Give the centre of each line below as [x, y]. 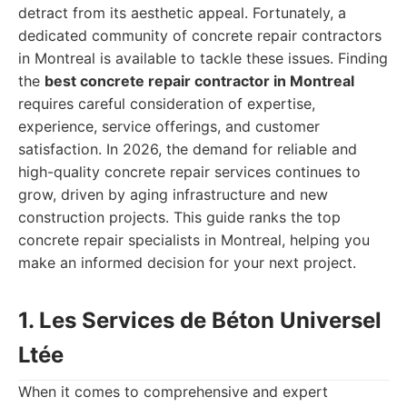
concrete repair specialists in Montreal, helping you [194, 240]
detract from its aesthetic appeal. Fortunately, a [182, 13]
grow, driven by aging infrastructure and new [173, 194]
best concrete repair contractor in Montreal [199, 81]
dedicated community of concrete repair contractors [200, 35]
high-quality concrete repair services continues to [189, 172]
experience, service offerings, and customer [169, 126]
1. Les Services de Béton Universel [200, 320]
